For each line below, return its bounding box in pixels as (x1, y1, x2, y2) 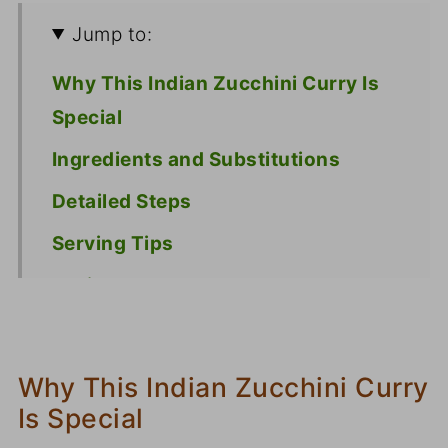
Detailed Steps (51, 189, 192, 213)
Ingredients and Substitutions (51, 147, 341, 171)
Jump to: (72, 22, 153, 46)
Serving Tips (51, 231, 174, 255)
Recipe (51, 273, 117, 297)
